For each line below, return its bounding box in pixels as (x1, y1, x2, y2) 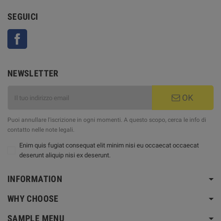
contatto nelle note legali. (7, 126, 74, 134)
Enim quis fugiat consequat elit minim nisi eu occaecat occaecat (19, 142, 199, 149)
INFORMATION (7, 174, 62, 184)
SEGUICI (7, 11, 38, 22)
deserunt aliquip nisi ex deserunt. (19, 151, 110, 159)
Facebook (27, 30, 55, 38)
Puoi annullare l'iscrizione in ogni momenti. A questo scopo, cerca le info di (7, 116, 206, 124)
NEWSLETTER (7, 68, 59, 79)
